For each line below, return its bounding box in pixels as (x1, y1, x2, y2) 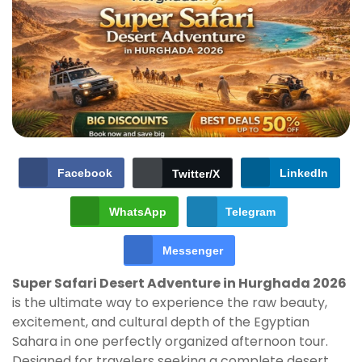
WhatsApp (109, 205, 166, 219)
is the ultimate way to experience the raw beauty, (12, 293, 327, 313)
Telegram (225, 205, 276, 219)
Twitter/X (171, 167, 220, 181)
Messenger (162, 244, 223, 258)
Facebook (57, 166, 112, 180)
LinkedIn (279, 166, 328, 180)
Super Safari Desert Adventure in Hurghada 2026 (12, 274, 347, 293)
